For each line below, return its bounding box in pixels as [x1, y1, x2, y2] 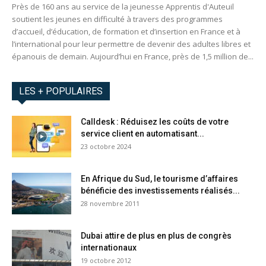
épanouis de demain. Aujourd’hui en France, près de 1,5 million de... [12, 51, 254, 62]
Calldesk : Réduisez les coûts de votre [81, 117, 229, 127]
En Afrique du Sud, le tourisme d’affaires [81, 174, 238, 184]
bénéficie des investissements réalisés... [81, 186, 240, 196]
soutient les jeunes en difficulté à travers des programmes [12, 14, 223, 25]
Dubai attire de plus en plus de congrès [81, 231, 232, 241]
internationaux [81, 243, 137, 253]
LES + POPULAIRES [19, 85, 103, 97]
